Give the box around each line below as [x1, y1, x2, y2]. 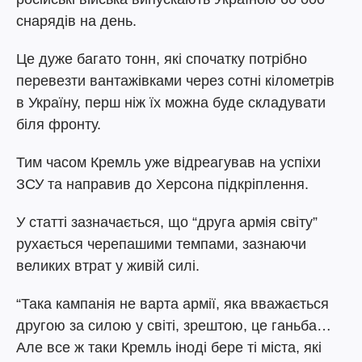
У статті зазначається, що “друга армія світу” [16, 214, 318, 230]
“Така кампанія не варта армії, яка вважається [16, 296, 329, 312]
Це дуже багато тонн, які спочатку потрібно [16, 51, 307, 67]
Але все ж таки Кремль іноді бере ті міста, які [16, 339, 322, 356]
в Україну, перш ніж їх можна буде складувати [16, 95, 326, 111]
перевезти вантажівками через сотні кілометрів [16, 73, 335, 89]
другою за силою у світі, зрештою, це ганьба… [16, 318, 331, 334]
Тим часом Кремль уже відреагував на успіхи [16, 154, 321, 170]
